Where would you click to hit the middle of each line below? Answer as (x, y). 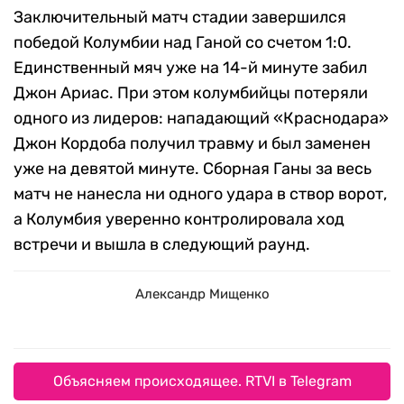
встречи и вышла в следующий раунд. (162, 245)
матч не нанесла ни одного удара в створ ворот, (200, 194)
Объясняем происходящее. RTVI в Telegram (202, 381)
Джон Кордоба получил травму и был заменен (192, 144)
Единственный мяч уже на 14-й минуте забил (190, 68)
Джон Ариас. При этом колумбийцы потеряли (191, 93)
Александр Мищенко (202, 294)
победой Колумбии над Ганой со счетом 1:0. (183, 43)
